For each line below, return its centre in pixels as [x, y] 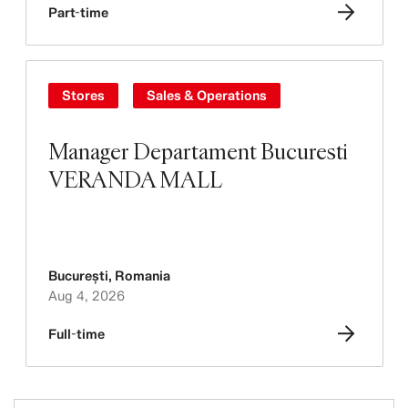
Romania [142, 275]
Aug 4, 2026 [86, 296]
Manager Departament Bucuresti [198, 151]
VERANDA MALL [135, 179]
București [78, 275]
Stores [83, 95]
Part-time [78, 12]
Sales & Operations [206, 95]
